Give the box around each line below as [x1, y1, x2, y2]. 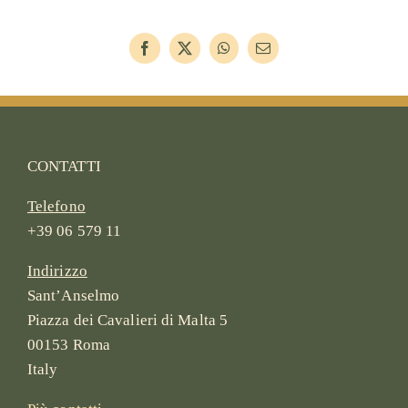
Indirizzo [26, 262, 87, 280]
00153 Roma [26, 336, 110, 354]
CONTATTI [26, 158, 101, 176]
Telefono [26, 198, 86, 216]
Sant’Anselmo [26, 287, 120, 305]
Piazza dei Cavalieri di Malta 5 [26, 311, 229, 330]
